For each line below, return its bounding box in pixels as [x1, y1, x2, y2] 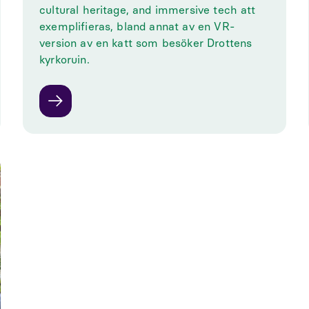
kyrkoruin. [39, 53, 90, 66]
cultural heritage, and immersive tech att [39, 3, 256, 17]
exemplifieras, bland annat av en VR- [39, 20, 235, 33]
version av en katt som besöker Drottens [39, 37, 252, 50]
